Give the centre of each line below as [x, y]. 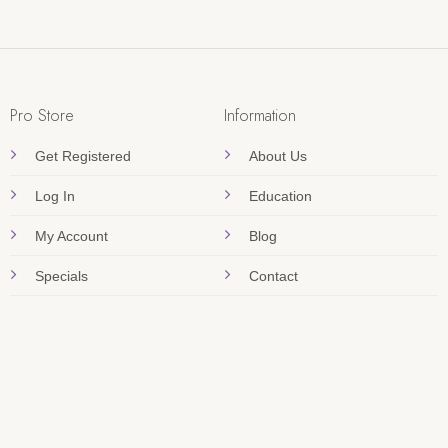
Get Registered [82, 155]
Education [280, 195]
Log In [54, 195]
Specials [61, 275]
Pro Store [41, 115]
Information [260, 115]
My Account [71, 235]
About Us [278, 155]
